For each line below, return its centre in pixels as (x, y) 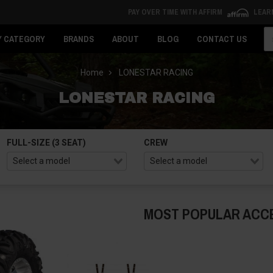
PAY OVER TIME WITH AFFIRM (176, 12)
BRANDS (79, 39)
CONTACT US (222, 39)
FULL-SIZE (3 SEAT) (47, 143)
